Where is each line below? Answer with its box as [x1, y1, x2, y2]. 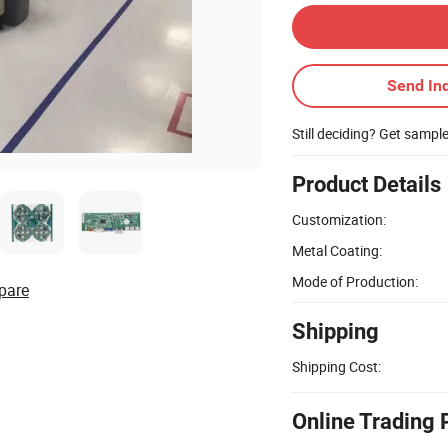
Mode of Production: [292, 271, 418, 291]
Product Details [292, 171, 441, 197]
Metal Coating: [292, 240, 382, 260]
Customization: [292, 209, 386, 229]
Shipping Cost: [292, 356, 381, 376]
